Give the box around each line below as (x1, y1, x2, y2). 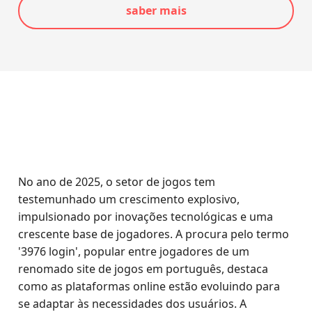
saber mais (125, 3, 187, 18)
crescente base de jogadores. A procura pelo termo (18, 226, 290, 242)
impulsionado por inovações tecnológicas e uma (18, 209, 274, 224)
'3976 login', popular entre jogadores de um (18, 244, 250, 259)
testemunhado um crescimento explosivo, (18, 192, 240, 207)
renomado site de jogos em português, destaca (18, 261, 269, 276)
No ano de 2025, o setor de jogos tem (18, 174, 216, 189)
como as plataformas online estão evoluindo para (18, 279, 281, 294)
